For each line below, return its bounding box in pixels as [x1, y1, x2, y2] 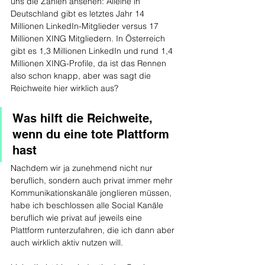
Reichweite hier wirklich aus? [11, 83, 118, 93]
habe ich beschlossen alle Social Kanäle [11, 200, 166, 211]
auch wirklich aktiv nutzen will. [11, 237, 123, 248]
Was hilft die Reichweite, [12, 111, 156, 125]
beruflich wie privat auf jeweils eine [11, 212, 144, 223]
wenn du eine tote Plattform [12, 127, 173, 141]
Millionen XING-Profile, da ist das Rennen [11, 58, 169, 69]
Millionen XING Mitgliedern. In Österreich [11, 33, 167, 44]
